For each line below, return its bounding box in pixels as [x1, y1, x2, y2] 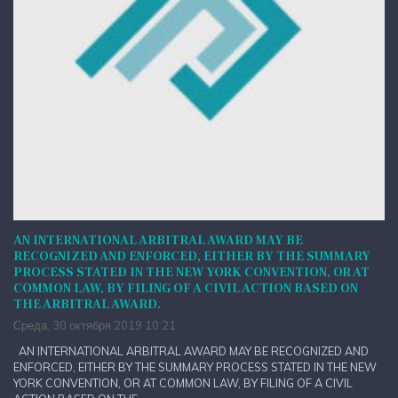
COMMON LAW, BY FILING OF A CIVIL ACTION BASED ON [13, 280, 358, 297]
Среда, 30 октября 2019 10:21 [13, 317, 176, 332]
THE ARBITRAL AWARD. [13, 296, 161, 313]
